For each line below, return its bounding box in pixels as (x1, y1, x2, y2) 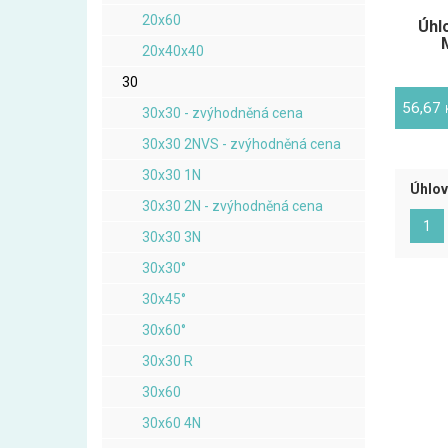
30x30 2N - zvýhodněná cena (142, 198, 323, 215)
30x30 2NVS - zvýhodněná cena (142, 136, 341, 153)
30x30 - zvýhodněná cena (142, 105, 303, 122)
